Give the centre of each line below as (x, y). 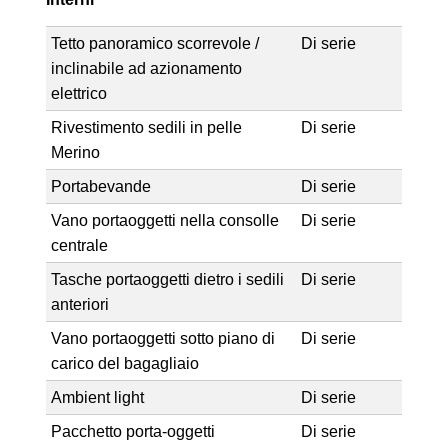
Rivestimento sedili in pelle (146, 127)
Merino (75, 152)
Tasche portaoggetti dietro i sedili (167, 279)
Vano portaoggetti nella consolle (164, 220)
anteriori (79, 304)
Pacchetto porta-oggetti (132, 431)
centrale (79, 245)
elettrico (78, 93)
